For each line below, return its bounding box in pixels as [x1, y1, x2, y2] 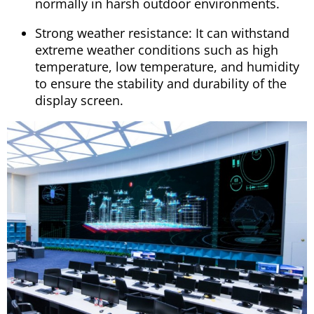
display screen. [35, 92, 123, 109]
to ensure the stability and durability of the [35, 75, 287, 93]
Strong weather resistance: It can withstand [35, 25, 289, 42]
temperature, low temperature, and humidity [35, 58, 299, 76]
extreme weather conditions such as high [35, 41, 278, 59]
